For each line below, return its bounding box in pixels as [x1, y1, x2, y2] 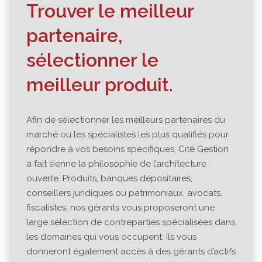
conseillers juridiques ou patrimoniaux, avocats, [26, 187, 222, 198]
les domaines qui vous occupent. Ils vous [26, 231, 196, 242]
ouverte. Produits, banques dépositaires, [26, 173, 192, 184]
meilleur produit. [26, 74, 173, 96]
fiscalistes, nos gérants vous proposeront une [26, 202, 215, 213]
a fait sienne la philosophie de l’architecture [26, 158, 206, 169]
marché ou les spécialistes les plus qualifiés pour [26, 129, 229, 140]
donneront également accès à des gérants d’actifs [26, 246, 236, 257]
